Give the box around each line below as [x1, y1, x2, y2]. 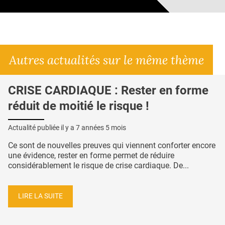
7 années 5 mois [76, 124, 126, 132]
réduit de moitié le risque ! [8, 99, 149, 114]
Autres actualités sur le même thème [9, 52, 204, 68]
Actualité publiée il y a [8, 124, 76, 132]
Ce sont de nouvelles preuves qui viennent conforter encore [8, 141, 215, 151]
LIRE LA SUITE [18, 191, 63, 200]
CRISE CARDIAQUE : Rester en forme [8, 83, 208, 98]
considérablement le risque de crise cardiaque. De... [8, 161, 189, 171]
